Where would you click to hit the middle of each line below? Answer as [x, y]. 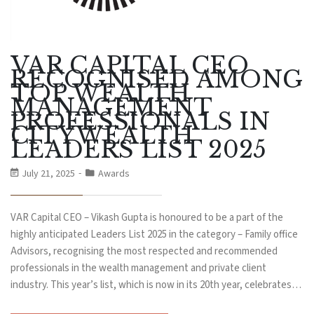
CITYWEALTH [103, 136]
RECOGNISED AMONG [157, 80]
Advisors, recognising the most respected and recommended [144, 252]
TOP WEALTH [101, 94]
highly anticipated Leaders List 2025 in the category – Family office [154, 235]
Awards [114, 174]
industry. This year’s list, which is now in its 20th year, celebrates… [156, 285]
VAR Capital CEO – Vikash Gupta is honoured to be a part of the [147, 218]
